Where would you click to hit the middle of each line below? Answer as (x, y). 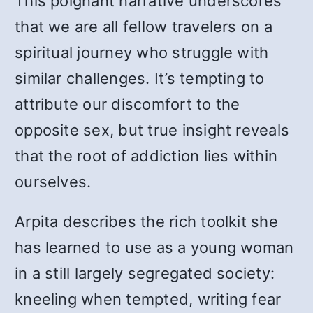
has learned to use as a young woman (154, 247)
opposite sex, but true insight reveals (152, 130)
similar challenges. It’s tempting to (140, 78)
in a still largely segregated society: (145, 273)
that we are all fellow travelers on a (144, 26)
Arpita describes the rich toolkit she (146, 221)
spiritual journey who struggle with (142, 52)
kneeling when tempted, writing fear (148, 299)
